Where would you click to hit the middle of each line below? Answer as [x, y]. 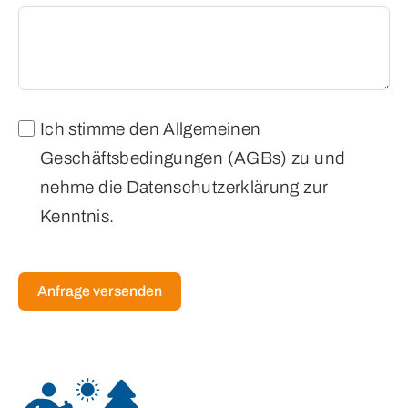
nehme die [83, 187]
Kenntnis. [77, 216]
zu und [316, 158]
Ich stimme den [102, 128]
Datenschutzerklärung [213, 187]
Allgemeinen [212, 128]
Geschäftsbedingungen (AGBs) [164, 158]
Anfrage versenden [100, 291]
